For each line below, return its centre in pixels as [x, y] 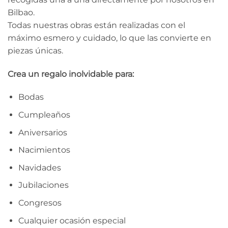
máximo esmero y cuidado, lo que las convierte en [109, 38]
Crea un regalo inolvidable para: [71, 74]
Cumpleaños [44, 115]
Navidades [39, 167]
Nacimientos [44, 150]
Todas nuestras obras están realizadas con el [96, 25]
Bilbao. [21, 12]
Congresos [40, 203]
